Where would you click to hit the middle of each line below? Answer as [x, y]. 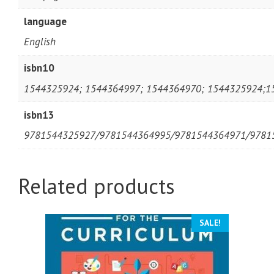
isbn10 [39, 68]
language [45, 21]
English [39, 42]
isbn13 [39, 115]
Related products [97, 186]
